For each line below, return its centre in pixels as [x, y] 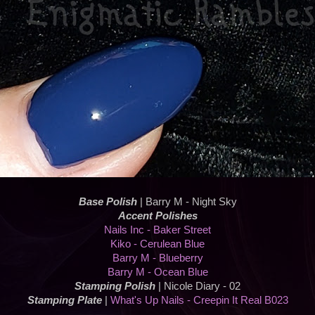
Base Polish [108, 202]
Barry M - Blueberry [157, 258]
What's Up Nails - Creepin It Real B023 [199, 301]
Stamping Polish [115, 287]
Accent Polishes [157, 216]
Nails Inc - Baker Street [157, 230]
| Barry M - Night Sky [187, 202]
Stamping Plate [64, 301]
